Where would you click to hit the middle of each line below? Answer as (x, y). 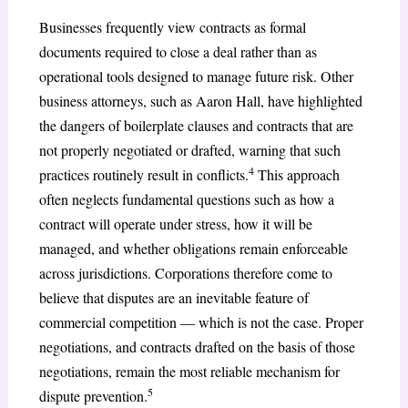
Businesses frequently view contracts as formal (172, 27)
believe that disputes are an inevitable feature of (173, 298)
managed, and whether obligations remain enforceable (193, 249)
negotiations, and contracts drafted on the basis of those (197, 347)
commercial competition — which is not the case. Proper (201, 322)
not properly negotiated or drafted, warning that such (189, 150)
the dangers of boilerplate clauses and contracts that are (196, 126)
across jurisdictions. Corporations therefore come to (185, 273)
